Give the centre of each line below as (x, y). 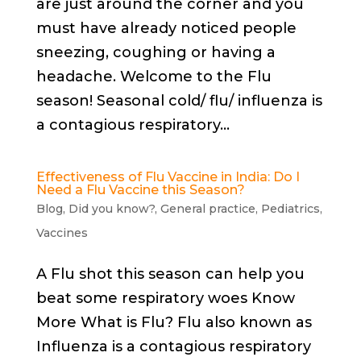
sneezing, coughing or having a (156, 52)
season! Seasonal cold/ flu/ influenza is (179, 100)
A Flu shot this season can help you (170, 274)
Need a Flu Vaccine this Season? (140, 189)
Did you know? (111, 208)
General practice (207, 208)
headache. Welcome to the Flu (154, 76)
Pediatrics (290, 208)
